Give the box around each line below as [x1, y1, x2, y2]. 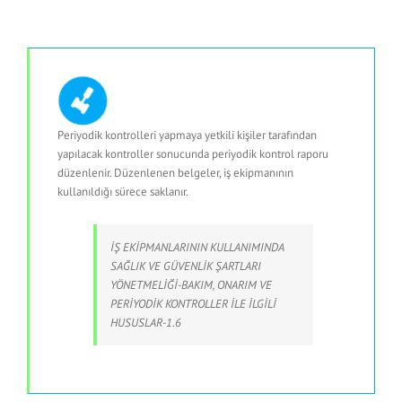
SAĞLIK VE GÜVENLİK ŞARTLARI [110, 258, 261, 275]
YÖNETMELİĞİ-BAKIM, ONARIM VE [110, 277, 272, 293]
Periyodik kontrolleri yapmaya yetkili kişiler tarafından [57, 127, 317, 144]
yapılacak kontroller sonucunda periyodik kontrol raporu [57, 146, 328, 162]
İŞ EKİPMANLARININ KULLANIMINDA [110, 240, 284, 256]
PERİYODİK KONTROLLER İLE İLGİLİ [110, 296, 276, 312]
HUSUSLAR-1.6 [110, 315, 181, 331]
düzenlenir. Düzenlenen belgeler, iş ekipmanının [57, 165, 293, 181]
